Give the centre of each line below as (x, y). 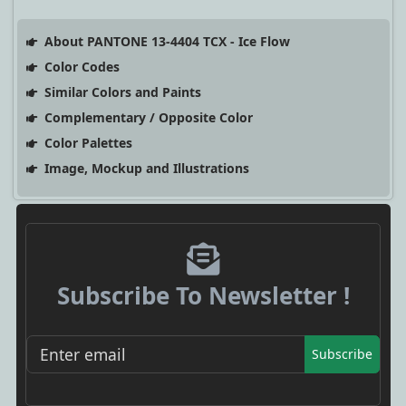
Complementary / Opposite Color (146, 117)
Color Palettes (86, 142)
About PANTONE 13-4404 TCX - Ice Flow (165, 41)
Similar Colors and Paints (121, 92)
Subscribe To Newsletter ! (203, 295)
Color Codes (80, 66)
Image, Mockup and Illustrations (145, 168)
